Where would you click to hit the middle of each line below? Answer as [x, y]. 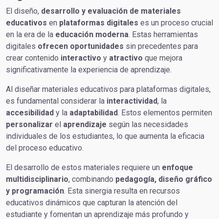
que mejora [163, 58]
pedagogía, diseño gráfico [164, 179]
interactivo [81, 58]
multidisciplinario [37, 179]
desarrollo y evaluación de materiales [111, 11]
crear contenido [33, 58]
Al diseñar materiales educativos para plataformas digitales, [108, 89]
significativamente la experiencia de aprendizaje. [89, 70]
